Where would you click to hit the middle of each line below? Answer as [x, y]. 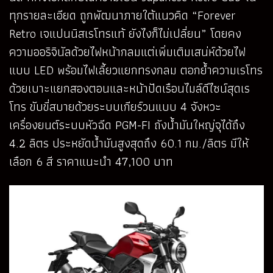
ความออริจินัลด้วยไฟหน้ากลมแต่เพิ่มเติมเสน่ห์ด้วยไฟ [127, 51]
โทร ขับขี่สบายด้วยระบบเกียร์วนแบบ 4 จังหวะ [115, 106]
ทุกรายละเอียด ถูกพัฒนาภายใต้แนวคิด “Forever [122, 15]
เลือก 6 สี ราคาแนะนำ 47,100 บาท [91, 161]
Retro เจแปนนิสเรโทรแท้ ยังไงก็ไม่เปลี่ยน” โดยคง [125, 33]
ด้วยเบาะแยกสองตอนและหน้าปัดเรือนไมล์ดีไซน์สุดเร [129, 88]
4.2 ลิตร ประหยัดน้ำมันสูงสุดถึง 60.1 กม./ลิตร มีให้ [129, 143]
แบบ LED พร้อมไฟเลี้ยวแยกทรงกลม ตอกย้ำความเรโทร [136, 70]
